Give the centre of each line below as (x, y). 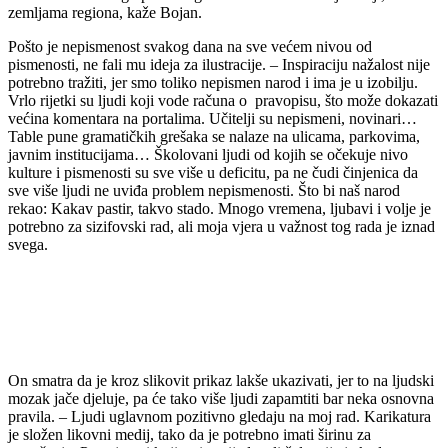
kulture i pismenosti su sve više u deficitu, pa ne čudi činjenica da (213, 172)
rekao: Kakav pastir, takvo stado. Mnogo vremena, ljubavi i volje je (219, 208)
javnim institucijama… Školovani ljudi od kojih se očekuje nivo (208, 154)
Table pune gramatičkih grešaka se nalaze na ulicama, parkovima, (214, 136)
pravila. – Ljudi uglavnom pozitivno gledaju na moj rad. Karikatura (219, 416)
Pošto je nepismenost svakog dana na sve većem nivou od (190, 46)
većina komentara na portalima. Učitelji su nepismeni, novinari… (212, 118)
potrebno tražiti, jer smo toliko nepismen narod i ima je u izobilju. (213, 82)
